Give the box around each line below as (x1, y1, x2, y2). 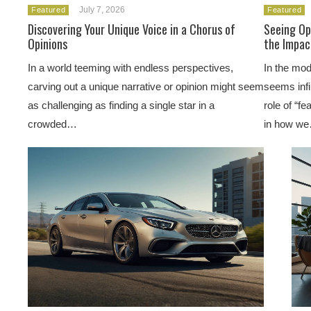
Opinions (28, 35, 67, 53)
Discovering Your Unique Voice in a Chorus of (28, 20, 235, 38)
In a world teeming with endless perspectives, (28, 62, 233, 74)
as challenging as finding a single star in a (28, 99, 215, 111)
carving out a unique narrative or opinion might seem (28, 81, 264, 92)
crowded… (28, 118, 77, 130)
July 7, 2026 (79, 5, 126, 15)
